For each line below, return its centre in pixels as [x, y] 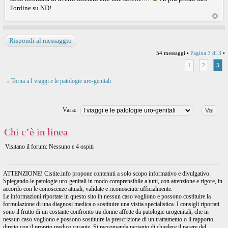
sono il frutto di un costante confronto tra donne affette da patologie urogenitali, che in [106, 211]
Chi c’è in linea [36, 132]
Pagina [199, 53]
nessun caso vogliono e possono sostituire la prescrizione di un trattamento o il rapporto [108, 219]
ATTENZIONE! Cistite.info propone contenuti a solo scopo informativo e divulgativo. [107, 173]
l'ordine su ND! [31, 8]
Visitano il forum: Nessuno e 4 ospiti [49, 146]
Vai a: [69, 110]
